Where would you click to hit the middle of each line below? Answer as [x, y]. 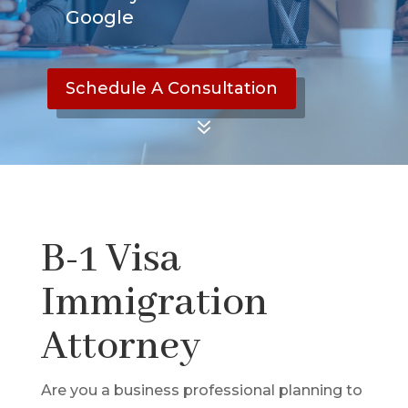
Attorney [120, 347]
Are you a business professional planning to [201, 390]
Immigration [154, 303]
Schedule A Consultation [171, 89]
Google [99, 17]
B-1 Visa [111, 259]
